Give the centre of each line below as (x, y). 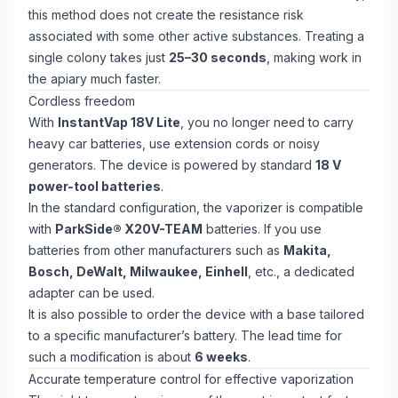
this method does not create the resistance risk (166, 15)
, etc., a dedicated (301, 271)
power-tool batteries (95, 186)
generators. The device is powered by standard (172, 165)
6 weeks (221, 357)
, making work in (314, 57)
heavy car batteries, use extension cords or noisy (174, 143)
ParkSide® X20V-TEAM (129, 229)
